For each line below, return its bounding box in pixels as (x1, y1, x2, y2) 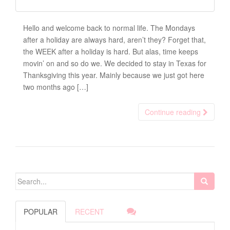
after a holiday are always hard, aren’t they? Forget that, (23, 34, 206, 45)
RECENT (75, 206, 104, 217)
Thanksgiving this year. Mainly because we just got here (23, 70, 204, 81)
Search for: (15, 173, 51, 184)
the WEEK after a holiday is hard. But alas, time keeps (23, 46, 198, 57)
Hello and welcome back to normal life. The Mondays (23, 23, 195, 33)
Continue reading (145, 107, 203, 118)
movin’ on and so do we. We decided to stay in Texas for (23, 58, 206, 69)
